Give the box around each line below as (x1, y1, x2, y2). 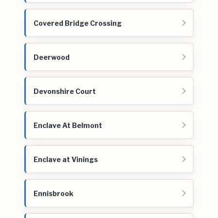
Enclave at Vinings (34, 155, 98, 163)
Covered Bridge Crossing (34, 18, 122, 27)
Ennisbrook (34, 189, 73, 198)
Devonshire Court (34, 87, 96, 95)
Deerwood (34, 53, 70, 61)
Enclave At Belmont (34, 121, 102, 129)
